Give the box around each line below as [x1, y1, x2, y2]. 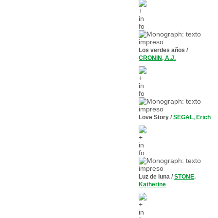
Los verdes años [139, 47, 185, 54]
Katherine [139, 181, 166, 188]
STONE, [174, 173, 196, 180]
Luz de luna [139, 173, 170, 180]
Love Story [139, 114, 169, 121]
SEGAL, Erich [173, 114, 211, 121]
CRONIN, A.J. [139, 54, 176, 61]
